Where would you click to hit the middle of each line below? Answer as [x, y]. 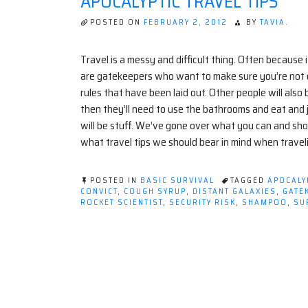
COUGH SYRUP [155, 192]
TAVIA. [274, 23]
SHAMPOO [265, 203]
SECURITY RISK [202, 203]
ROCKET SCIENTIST [122, 203]
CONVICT [99, 192]
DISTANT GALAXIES [234, 192]
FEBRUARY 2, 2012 [186, 23]
